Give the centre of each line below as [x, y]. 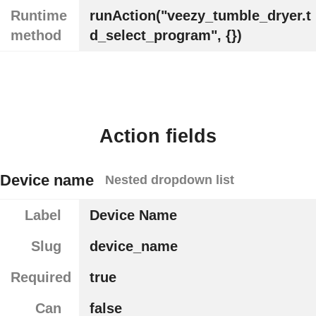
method [36, 36]
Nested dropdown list [170, 180]
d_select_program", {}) [165, 36]
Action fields [158, 136]
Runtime [39, 16]
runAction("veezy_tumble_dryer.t [200, 16]
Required [41, 278]
